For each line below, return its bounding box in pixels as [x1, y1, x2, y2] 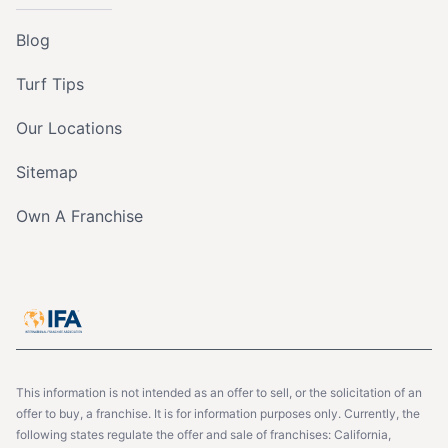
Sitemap [16, 161, 78, 182]
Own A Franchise [16, 205, 143, 226]
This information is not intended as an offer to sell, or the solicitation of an [16, 384, 422, 400]
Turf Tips [16, 73, 84, 94]
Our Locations [16, 117, 122, 138]
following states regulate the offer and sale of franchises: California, [16, 426, 391, 442]
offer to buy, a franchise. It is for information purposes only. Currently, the [16, 405, 420, 421]
